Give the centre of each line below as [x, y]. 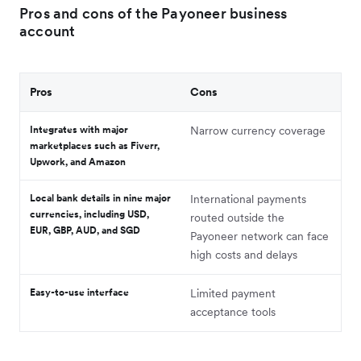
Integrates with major [79, 129]
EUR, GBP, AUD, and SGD [86, 230]
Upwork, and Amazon [80, 161]
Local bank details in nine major [100, 197]
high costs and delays [244, 254]
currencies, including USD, [89, 214]
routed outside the [237, 217]
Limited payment [233, 293]
